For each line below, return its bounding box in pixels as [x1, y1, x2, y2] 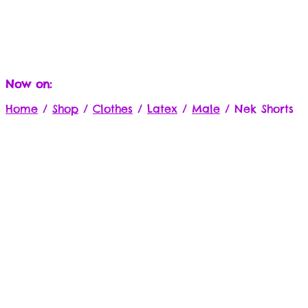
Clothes [93, 102, 133, 115]
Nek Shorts [234, 102, 294, 115]
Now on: [5, 77, 52, 91]
